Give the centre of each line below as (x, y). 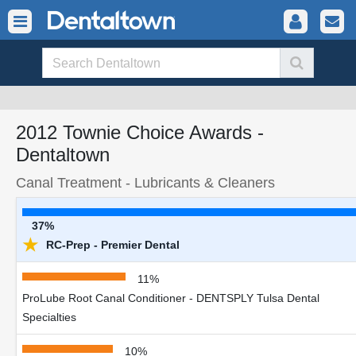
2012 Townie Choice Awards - (140, 132)
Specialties (49, 317)
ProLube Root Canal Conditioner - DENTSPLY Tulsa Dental (171, 298)
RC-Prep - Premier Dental (111, 245)
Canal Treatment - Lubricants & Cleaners (145, 182)
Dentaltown (63, 155)
